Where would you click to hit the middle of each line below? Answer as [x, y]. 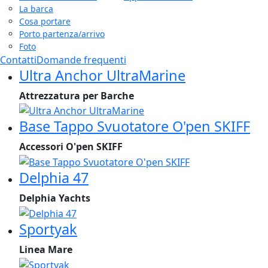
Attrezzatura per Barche [77, 95]
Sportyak [48, 229]
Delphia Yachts [55, 198]
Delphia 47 [54, 178]
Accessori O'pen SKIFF [71, 147]
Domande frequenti [81, 60]
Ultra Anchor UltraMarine [102, 75]
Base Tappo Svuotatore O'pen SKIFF [135, 127]
